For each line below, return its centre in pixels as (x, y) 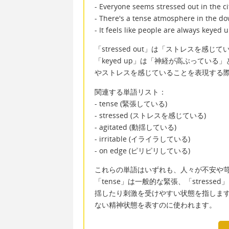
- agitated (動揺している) (135, 127)
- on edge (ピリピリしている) (142, 150)
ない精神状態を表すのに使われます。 (155, 205)
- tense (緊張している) (131, 103)
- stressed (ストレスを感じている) (150, 115)
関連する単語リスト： (130, 91)
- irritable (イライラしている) (142, 139)
